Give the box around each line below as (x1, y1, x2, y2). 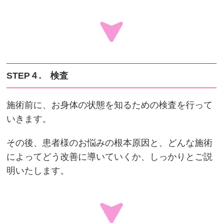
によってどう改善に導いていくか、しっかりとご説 (6, 151, 213, 162)
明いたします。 (6, 165, 70, 176)
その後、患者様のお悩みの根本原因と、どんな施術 (6, 137, 213, 148)
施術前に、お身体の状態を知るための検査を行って (6, 100, 213, 110)
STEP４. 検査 (6, 70, 69, 81)
